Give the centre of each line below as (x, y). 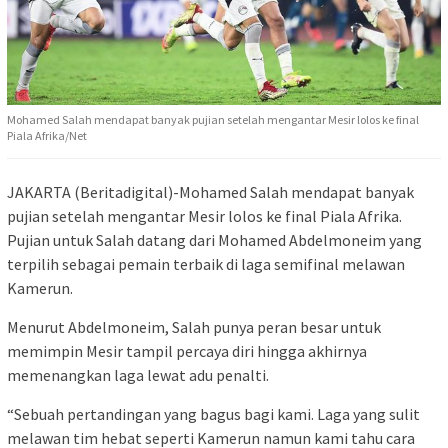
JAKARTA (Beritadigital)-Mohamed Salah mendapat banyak (210, 191)
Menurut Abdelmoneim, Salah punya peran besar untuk (194, 326)
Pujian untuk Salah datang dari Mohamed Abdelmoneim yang (214, 239)
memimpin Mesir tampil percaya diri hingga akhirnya (187, 350)
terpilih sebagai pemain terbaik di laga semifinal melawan (206, 263)
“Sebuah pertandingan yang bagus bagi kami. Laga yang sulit (213, 413)
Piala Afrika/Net (47, 135)
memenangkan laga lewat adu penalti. (138, 374)
